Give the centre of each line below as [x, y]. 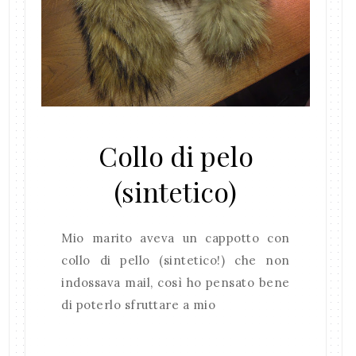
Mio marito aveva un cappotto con [176, 238]
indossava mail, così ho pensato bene [176, 283]
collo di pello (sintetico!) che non [176, 261]
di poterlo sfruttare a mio [139, 305]
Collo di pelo [176, 156]
